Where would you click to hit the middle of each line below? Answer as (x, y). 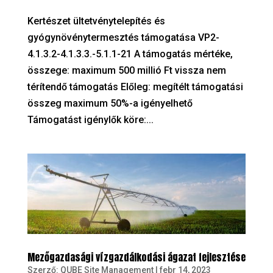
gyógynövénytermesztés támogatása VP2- (123, 37)
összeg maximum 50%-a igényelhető (110, 103)
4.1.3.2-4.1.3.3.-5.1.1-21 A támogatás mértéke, (130, 54)
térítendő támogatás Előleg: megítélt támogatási (135, 87)
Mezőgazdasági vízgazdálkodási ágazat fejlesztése (136, 257)
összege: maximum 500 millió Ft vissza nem (126, 70)
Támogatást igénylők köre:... (90, 119)
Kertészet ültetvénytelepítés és (96, 21)
